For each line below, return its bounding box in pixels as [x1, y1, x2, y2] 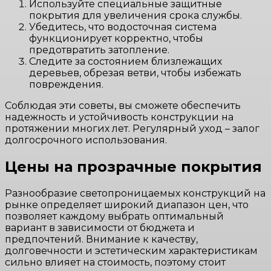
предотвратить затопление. [29, 44, 169, 56]
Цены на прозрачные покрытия [5, 157, 262, 175]
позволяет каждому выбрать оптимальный [5, 210, 224, 222]
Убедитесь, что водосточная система [29, 21, 217, 33]
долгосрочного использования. [5, 134, 167, 146]
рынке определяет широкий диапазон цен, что [5, 198, 249, 211]
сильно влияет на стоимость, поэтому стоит [5, 256, 226, 268]
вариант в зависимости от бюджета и [5, 221, 195, 233]
